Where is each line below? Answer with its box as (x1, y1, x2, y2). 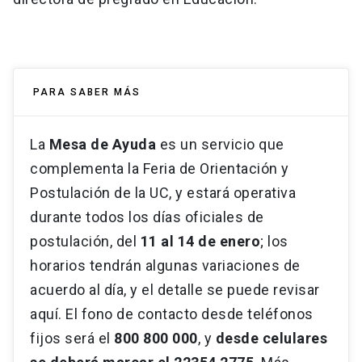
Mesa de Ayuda (48, 136, 156, 154)
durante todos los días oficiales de (30, 208, 264, 226)
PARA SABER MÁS (33, 86, 141, 99)
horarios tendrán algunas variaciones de (30, 257, 301, 275)
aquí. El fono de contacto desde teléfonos (30, 305, 314, 323)
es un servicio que (156, 136, 284, 154)
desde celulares (215, 330, 327, 347)
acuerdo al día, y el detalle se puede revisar (30, 281, 320, 299)
